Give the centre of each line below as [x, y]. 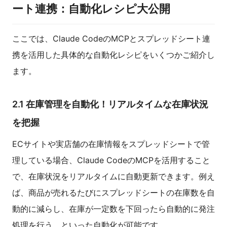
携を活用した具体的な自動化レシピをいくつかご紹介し [113, 55]
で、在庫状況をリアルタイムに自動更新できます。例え [113, 177]
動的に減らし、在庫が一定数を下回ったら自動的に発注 [113, 209]
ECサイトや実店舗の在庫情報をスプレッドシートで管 [111, 144]
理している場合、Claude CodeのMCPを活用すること [111, 160]
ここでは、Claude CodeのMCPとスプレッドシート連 [111, 39]
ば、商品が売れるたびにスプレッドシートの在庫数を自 [113, 193]
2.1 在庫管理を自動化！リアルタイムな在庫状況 [110, 104]
